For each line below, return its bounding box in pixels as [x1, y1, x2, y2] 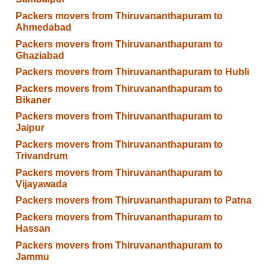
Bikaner [15, 94, 51, 105]
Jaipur [15, 122, 44, 133]
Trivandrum [15, 151, 68, 162]
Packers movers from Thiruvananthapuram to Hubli [15, 67, 249, 77]
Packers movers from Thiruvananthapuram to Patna [15, 195, 252, 206]
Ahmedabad [15, 22, 71, 32]
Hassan [15, 223, 50, 234]
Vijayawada [15, 178, 67, 189]
